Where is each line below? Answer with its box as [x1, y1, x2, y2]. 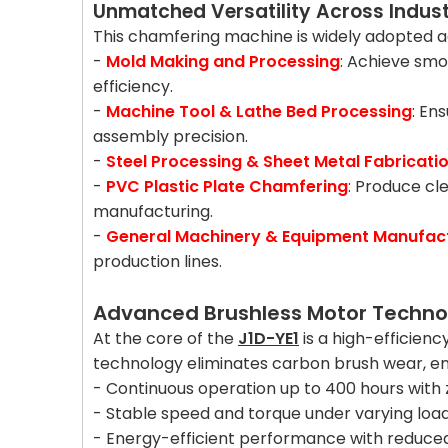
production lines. [93, 250, 222, 273]
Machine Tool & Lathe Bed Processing [106, 100, 412, 123]
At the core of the [93, 327, 238, 350]
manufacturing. [93, 200, 213, 223]
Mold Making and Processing [106, 50, 340, 73]
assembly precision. [93, 125, 248, 148]
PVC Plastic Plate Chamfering [106, 175, 348, 198]
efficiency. [93, 75, 173, 98]
